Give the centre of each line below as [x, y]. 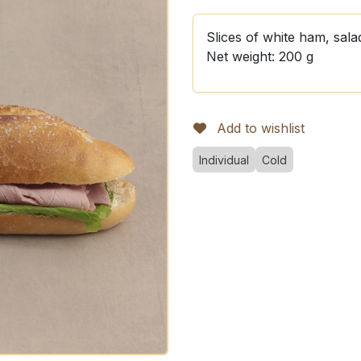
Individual [224, 160]
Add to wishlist [261, 128]
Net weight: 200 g [260, 56]
